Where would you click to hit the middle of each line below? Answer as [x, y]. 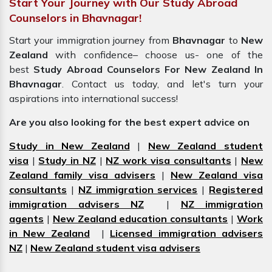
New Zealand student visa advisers [115, 248]
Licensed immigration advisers [187, 233]
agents [26, 219]
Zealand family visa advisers [82, 175]
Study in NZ [67, 161]
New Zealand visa [217, 175]
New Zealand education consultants [140, 219]
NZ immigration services [138, 190]
